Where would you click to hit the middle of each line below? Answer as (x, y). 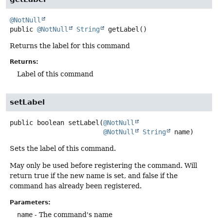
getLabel (124, 29)
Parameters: (30, 202)
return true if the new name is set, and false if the (94, 176)
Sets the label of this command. (63, 148)
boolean (51, 123)
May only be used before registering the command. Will (103, 166)
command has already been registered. (76, 186)
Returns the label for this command (70, 45)
